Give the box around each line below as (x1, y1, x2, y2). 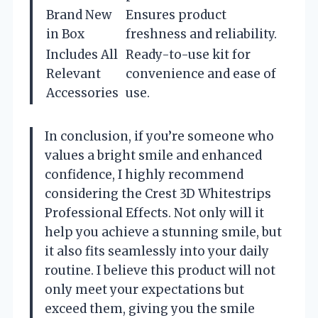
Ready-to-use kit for (126, 46, 251, 62)
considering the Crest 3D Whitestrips (45, 185, 271, 202)
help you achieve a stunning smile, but (45, 224, 282, 240)
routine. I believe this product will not (45, 262, 275, 278)
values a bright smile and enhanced (45, 147, 262, 163)
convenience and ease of (126, 65, 276, 82)
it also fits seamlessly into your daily (45, 243, 269, 259)
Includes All (46, 46, 118, 62)
